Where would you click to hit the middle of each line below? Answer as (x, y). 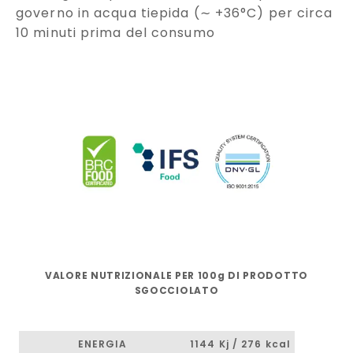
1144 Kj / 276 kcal (240, 344)
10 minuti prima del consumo (115, 32)
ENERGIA (102, 344)
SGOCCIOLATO (176, 290)
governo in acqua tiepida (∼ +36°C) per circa (175, 13)
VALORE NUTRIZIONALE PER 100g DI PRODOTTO (176, 275)
